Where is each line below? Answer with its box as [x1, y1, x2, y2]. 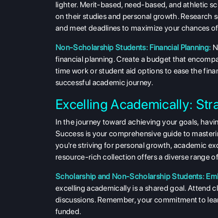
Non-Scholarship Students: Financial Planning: [55, 43, 211, 53]
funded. [55, 207, 82, 217]
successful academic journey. [55, 78, 153, 88]
